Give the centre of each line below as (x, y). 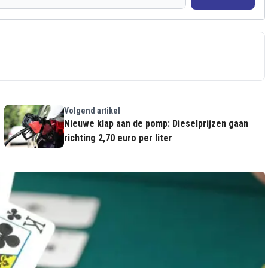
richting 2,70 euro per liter (118, 138)
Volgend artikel (92, 111)
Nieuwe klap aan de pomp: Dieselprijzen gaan (156, 124)
